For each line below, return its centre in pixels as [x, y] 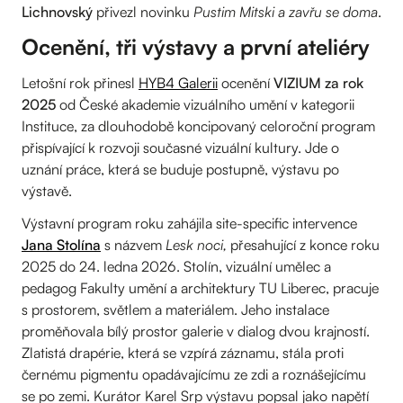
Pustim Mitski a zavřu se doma [286, 11]
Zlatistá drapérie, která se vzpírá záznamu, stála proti [183, 352]
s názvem [133, 244]
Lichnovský [57, 11]
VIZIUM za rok [318, 82]
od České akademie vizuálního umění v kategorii [205, 104]
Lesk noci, [196, 244]
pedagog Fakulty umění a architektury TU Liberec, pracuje [200, 287]
